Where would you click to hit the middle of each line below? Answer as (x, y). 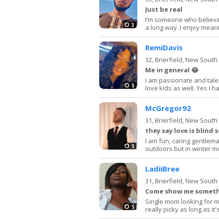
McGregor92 (168, 108)
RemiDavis (164, 47)
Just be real (164, 9)
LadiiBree (162, 168)
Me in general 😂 (172, 70)
